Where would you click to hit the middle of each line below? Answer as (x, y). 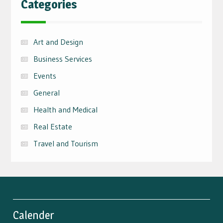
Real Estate (53, 126)
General (46, 92)
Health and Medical (65, 109)
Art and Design (58, 42)
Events (45, 75)
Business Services (62, 58)
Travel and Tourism (65, 143)
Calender (34, 215)
